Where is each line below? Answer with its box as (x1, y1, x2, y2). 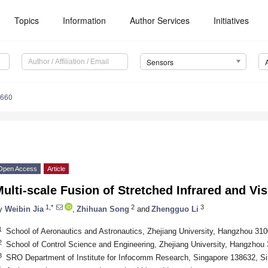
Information (63, 14, 106, 26)
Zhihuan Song (77, 204, 129, 214)
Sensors (146, 57, 173, 68)
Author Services (130, 14, 190, 26)
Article (47, 165, 65, 173)
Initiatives (214, 14, 249, 26)
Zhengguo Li (151, 204, 199, 214)
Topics (14, 14, 39, 26)
